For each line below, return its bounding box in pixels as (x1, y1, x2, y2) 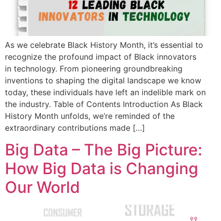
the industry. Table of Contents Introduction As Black (5, 99, 203, 109)
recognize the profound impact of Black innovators (5, 51, 196, 62)
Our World (5, 178, 80, 197)
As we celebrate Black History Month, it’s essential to (5, 39, 203, 50)
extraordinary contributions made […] (5, 122, 145, 133)
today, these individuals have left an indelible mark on (5, 87, 206, 97)
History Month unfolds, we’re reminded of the (5, 110, 175, 121)
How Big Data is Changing (5, 159, 198, 179)
